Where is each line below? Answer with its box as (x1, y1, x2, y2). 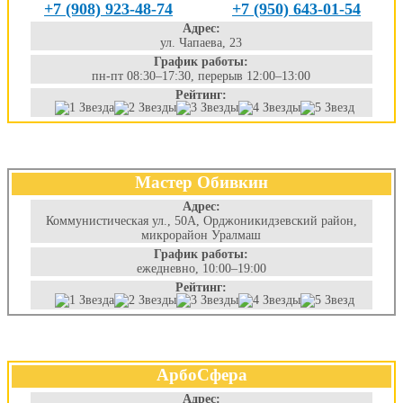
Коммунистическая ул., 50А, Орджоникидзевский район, (45, 214, 357, 228)
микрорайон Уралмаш (141, 228, 262, 242)
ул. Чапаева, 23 (160, 36, 243, 49)
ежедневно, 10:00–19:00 (136, 262, 266, 275)
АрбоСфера (156, 365, 247, 384)
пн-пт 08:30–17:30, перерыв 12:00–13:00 (92, 69, 311, 83)
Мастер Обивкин (135, 173, 268, 192)
